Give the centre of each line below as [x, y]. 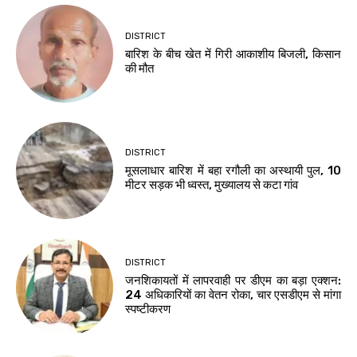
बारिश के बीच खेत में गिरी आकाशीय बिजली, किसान [233, 55]
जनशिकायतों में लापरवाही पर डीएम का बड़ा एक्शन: [233, 280]
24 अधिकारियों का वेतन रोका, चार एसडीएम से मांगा [233, 294]
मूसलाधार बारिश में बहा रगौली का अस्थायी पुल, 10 [233, 171]
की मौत [140, 69]
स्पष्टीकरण [148, 309]
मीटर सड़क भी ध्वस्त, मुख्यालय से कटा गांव [212, 185]
